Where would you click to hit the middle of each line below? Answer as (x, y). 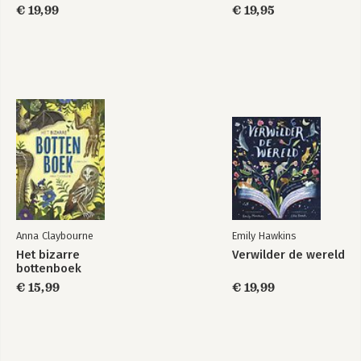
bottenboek (49, 268)
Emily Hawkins (264, 236)
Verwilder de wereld (288, 255)
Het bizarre (48, 255)
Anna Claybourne (55, 236)
